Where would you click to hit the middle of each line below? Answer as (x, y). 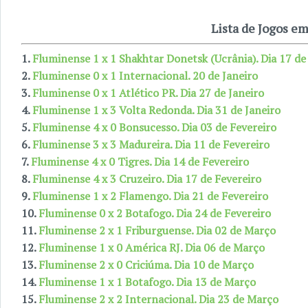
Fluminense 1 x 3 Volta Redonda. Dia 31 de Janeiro (156, 110)
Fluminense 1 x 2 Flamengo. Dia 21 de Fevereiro (150, 196)
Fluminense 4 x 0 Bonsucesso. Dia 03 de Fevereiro (154, 127)
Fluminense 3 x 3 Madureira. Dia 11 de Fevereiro (151, 144)
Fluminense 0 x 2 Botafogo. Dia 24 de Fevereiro (155, 213)
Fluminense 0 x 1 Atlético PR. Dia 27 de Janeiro (148, 92)
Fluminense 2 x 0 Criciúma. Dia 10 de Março (146, 264)
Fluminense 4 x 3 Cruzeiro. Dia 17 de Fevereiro (147, 178)
